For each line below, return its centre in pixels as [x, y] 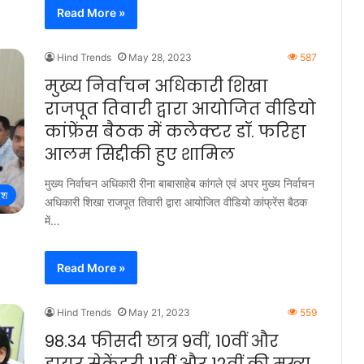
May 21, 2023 [159, 312]
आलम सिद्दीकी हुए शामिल [140, 154]
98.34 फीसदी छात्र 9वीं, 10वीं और [162, 341]
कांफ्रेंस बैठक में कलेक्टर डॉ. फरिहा [175, 132]
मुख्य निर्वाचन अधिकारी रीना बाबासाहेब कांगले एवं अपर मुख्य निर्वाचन [180, 183]
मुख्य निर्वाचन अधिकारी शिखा [156, 86]
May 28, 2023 [160, 57]
